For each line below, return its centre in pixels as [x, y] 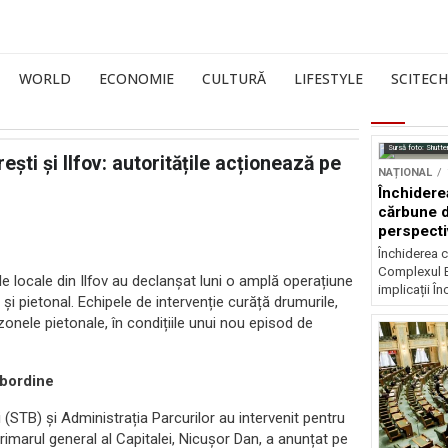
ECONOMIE [136, 78]
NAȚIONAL [404, 172]
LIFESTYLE [328, 78]
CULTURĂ [234, 78]
